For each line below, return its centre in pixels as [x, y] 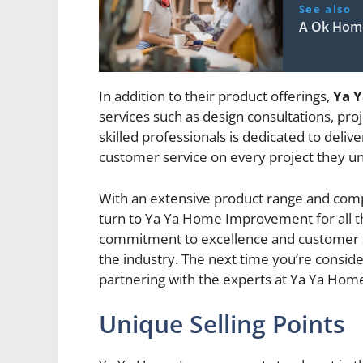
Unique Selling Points [222, 324]
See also [325, 9]
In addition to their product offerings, [216, 96]
